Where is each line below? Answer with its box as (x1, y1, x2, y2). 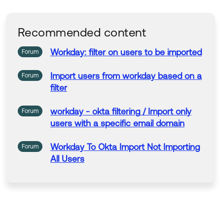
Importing (163, 142, 200, 152)
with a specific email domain (72, 118, 184, 128)
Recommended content (18, 26, 147, 39)
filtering (112, 107, 140, 116)
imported (167, 47, 202, 57)
